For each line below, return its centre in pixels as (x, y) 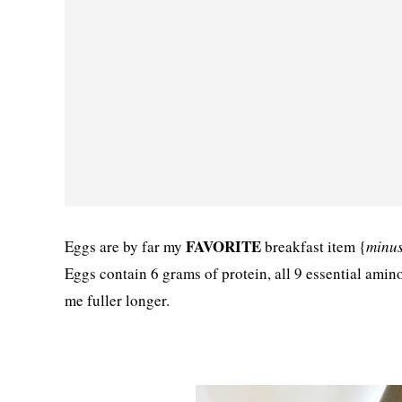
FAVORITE (223, 246)
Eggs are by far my (125, 246)
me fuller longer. (117, 300)
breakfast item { (314, 246)
